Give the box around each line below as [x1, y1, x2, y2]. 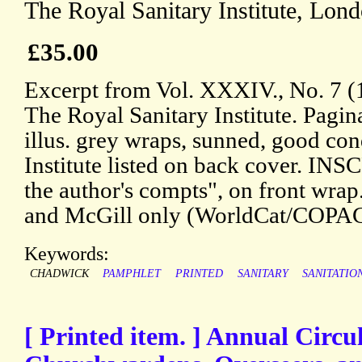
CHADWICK [29, 267, 89, 280]
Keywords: [24, 242, 109, 265]
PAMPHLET [103, 267, 162, 280]
